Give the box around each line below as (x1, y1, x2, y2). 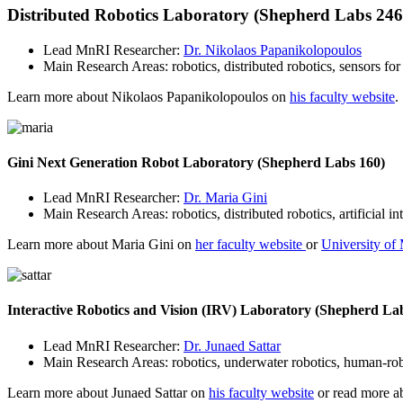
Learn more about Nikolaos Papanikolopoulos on (7, 88, 290, 104)
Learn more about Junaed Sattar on (7, 384, 209, 400)
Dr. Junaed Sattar (184, 337, 281, 354)
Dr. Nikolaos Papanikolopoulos (184, 41, 362, 58)
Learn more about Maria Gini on (7, 237, 195, 253)
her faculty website (195, 237, 306, 253)
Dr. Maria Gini (184, 190, 267, 206)
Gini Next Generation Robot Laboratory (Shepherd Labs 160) (7, 154, 385, 170)
